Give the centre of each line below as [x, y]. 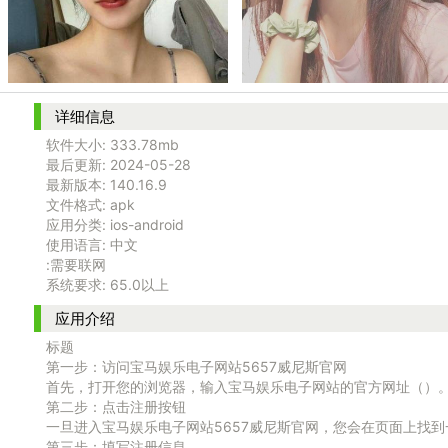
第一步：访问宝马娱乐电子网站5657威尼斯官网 [196, 366]
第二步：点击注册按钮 [115, 406]
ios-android [146, 224]
